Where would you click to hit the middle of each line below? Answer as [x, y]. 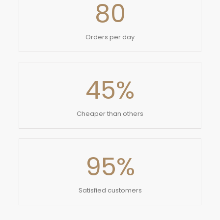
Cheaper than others [110, 114]
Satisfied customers [110, 191]
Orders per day [110, 37]
